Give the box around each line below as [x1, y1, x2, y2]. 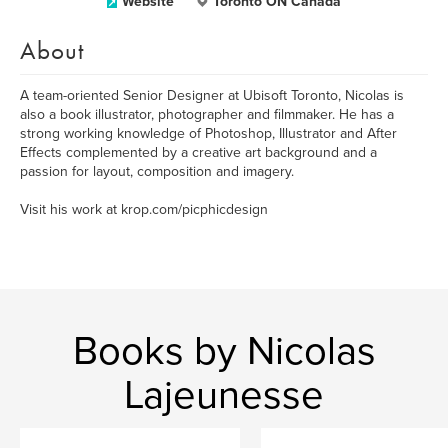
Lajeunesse [124, 371, 324, 419]
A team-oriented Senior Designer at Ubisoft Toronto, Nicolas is [20, 87, 404, 104]
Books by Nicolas [72, 327, 376, 375]
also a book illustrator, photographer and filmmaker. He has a [20, 106, 394, 123]
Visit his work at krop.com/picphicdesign [20, 201, 268, 218]
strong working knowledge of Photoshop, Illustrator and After [20, 125, 397, 142]
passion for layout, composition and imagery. [20, 163, 294, 180]
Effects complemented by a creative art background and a [20, 144, 377, 161]
